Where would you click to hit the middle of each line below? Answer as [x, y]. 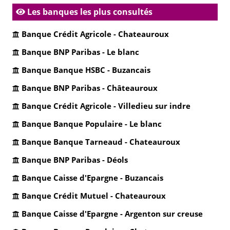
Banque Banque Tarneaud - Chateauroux [101, 142]
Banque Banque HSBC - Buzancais [86, 70]
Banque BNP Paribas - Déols [75, 160]
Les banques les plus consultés [89, 12]
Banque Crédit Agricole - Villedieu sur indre [106, 106]
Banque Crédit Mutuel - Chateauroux [94, 196]
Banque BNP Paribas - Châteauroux [90, 88]
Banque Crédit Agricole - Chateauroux [95, 34]
